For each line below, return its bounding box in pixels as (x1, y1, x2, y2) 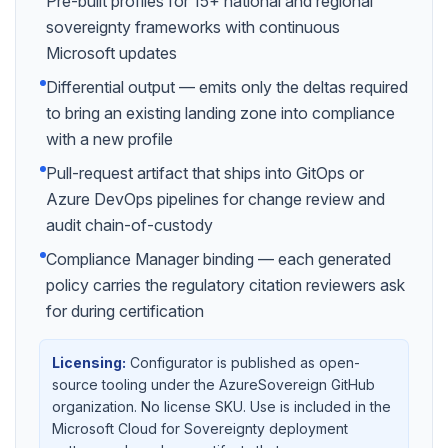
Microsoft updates (46, 43, 177, 63)
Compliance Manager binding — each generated (46, 249, 391, 269)
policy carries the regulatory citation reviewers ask (46, 275, 405, 295)
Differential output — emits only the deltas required (46, 77, 408, 97)
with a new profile (46, 129, 173, 149)
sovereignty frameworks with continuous (46, 17, 340, 37)
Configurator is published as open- (130, 354, 360, 371)
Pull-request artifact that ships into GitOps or (46, 163, 364, 183)
